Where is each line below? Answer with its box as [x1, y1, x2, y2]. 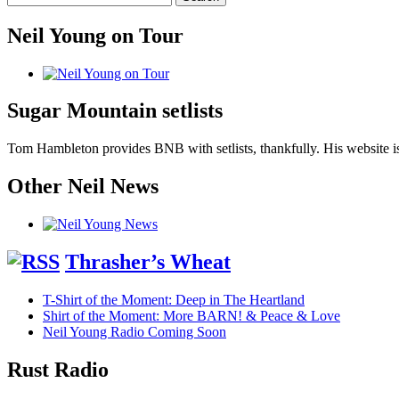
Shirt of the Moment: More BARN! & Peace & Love [43, 307, 340, 323]
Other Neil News [7, 175, 159, 199]
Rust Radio [7, 357, 109, 381]
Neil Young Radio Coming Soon [43, 323, 226, 339]
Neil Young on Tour [7, 23, 183, 47]
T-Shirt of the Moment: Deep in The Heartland [43, 291, 305, 307]
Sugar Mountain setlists [7, 99, 223, 123]
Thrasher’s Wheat [65, 250, 231, 274]
